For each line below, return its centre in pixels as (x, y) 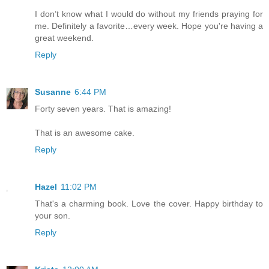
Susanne (53, 92)
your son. (53, 215)
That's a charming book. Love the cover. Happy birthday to (149, 203)
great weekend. (64, 38)
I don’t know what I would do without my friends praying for (149, 14)
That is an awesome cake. (85, 132)
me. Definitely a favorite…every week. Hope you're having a (149, 26)
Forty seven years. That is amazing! (103, 108)
